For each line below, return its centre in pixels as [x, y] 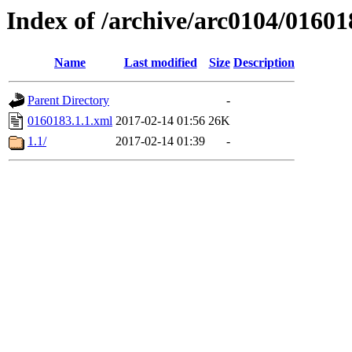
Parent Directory [68, 101]
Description [264, 63]
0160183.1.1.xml [70, 121]
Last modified [160, 63]
